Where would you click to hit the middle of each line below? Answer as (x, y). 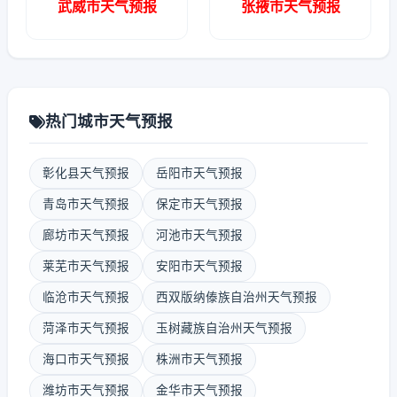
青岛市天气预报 (86, 204)
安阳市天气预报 (199, 266)
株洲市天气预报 (199, 359)
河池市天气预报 (199, 235)
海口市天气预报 (86, 359)
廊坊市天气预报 (86, 235)
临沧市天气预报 (86, 297)
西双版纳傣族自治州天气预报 (237, 297)
